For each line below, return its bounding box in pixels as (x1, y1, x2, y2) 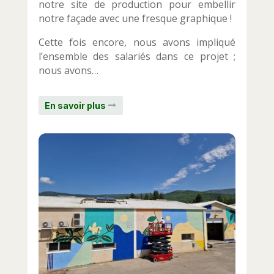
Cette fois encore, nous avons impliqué (38, 35, 236, 49)
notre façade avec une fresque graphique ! (38, 11, 232, 25)
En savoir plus (44, 100, 106, 111)
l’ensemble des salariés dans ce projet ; (38, 49, 236, 63)
